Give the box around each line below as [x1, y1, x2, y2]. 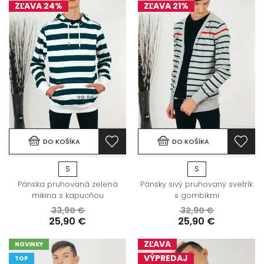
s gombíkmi [174, 189, 219, 201]
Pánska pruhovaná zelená [17, 178, 118, 190]
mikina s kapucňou [31, 189, 104, 201]
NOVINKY [15, 240, 43, 249]
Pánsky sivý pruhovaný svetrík [140, 178, 253, 190]
